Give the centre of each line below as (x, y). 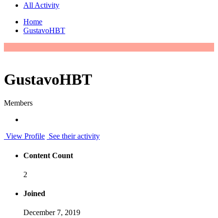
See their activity (73, 136)
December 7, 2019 (52, 213)
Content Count (48, 155)
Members (18, 103)
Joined (34, 194)
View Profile (24, 136)
